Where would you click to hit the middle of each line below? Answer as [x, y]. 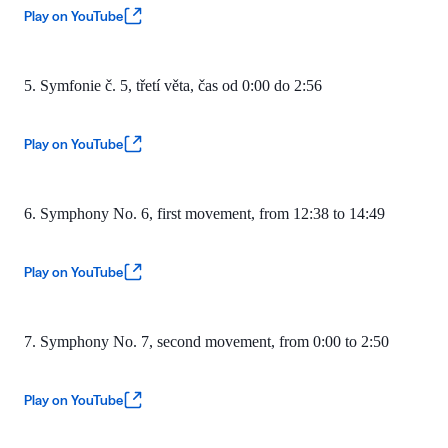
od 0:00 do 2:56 [272, 85]
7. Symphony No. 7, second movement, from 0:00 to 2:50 [206, 341]
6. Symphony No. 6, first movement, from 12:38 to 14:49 [204, 213]
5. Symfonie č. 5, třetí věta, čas [123, 85]
